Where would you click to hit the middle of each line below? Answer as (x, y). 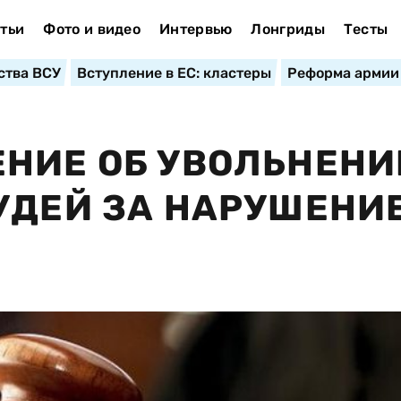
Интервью (196, 29)
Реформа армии (343, 73)
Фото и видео (92, 29)
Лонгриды (288, 29)
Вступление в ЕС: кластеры (174, 73)
